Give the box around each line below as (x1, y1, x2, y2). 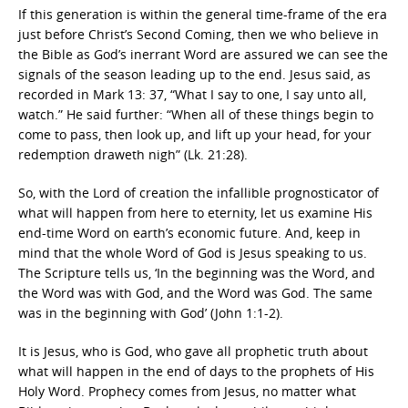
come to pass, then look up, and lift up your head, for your (18, 126, 372, 143)
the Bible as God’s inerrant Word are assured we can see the (18, 46, 388, 63)
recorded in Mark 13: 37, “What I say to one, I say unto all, (18, 86, 366, 103)
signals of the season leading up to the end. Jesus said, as (18, 66, 371, 83)
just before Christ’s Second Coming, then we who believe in (18, 25, 379, 43)
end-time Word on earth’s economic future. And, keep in (18, 224, 361, 241)
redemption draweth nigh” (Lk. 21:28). (18, 146, 248, 163)
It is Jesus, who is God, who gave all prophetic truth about (18, 342, 368, 360)
